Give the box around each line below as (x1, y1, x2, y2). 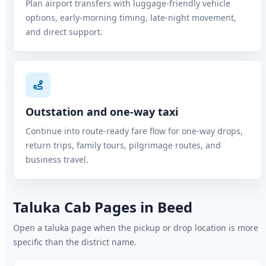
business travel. (26, 154, 88, 165)
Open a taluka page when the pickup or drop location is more (13, 222, 258, 233)
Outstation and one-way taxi (26, 104, 178, 119)
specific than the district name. (13, 236, 137, 248)
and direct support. (26, 26, 103, 37)
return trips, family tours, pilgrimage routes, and (26, 140, 221, 151)
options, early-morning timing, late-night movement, (26, 12, 236, 23)
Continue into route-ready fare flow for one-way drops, (26, 125, 243, 137)
